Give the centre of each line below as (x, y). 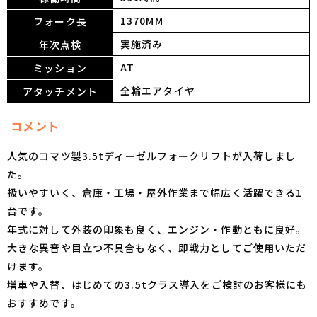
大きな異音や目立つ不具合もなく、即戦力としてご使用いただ (157, 248)
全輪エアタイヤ (158, 91)
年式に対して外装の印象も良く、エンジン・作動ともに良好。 (157, 230)
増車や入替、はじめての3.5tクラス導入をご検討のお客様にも (157, 285)
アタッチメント (60, 92)
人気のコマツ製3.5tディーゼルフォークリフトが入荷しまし (152, 156)
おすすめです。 (44, 303)
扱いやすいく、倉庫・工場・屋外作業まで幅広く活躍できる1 (155, 193)
